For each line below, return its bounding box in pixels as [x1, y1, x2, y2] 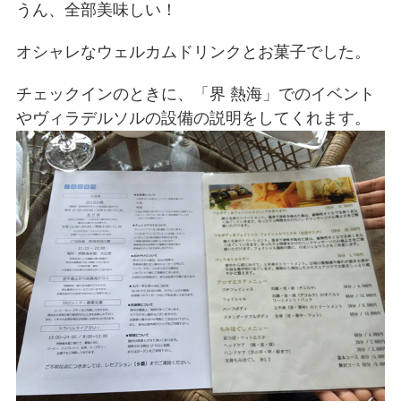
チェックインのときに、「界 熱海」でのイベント [16, 84, 376, 103]
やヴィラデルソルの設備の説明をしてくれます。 [16, 108, 371, 127]
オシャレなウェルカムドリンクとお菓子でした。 [16, 42, 371, 61]
